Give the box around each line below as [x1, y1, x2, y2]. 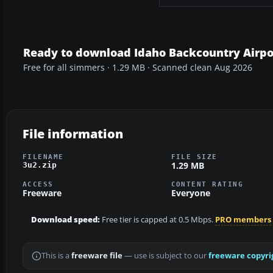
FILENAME [23, 152, 64, 160]
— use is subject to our [122, 250, 208, 261]
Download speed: [31, 214, 100, 225]
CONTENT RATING [171, 180, 244, 188]
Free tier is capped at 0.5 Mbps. [100, 214, 215, 225]
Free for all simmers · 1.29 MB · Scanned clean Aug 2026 [23, 62, 252, 73]
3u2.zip [23, 160, 57, 169]
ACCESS [23, 180, 54, 188]
